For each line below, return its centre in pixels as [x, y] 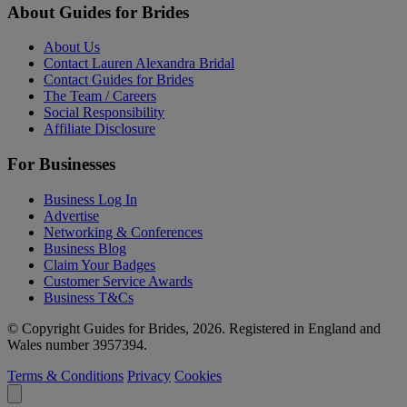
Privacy [149, 375]
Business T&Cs [89, 297]
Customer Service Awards [118, 281]
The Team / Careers [100, 96]
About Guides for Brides [98, 12]
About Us [72, 47]
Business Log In [90, 199]
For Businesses [61, 164]
